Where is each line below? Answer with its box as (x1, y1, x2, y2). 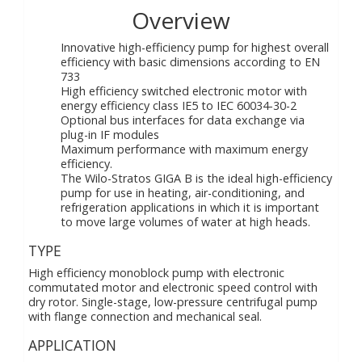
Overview (132, 5, 230, 36)
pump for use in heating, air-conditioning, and (61, 185, 305, 200)
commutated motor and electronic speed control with (28, 280, 318, 295)
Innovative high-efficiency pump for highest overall (61, 40, 329, 55)
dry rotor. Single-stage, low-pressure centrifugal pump (28, 294, 318, 309)
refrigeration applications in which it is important (61, 200, 319, 215)
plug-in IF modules (61, 127, 159, 142)
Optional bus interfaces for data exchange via (61, 112, 305, 128)
